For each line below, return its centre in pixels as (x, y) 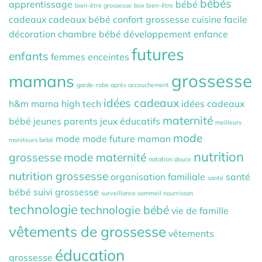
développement (157, 34)
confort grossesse (151, 20)
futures (158, 54)
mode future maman (127, 139)
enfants (29, 56)
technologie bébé (125, 210)
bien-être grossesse (103, 6)
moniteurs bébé (31, 140)
